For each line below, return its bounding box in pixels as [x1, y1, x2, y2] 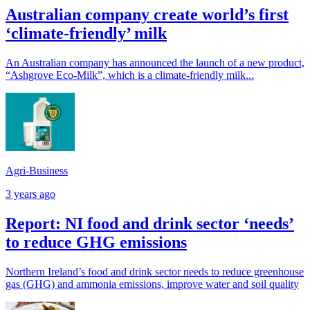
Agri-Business [6, 164, 68, 176]
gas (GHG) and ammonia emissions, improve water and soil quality [6, 277, 299, 290]
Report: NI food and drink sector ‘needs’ [6, 214, 294, 232]
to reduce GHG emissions [6, 232, 187, 251]
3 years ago [6, 188, 55, 200]
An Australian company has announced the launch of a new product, [6, 57, 304, 69]
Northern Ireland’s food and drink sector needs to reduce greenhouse [6, 265, 304, 277]
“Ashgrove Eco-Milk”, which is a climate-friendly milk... [6, 69, 254, 82]
